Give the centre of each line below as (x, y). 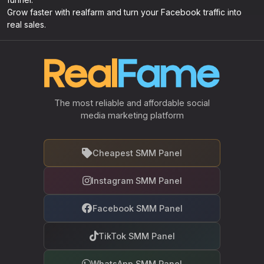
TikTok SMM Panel (136, 236)
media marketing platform (132, 115)
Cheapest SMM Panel (137, 153)
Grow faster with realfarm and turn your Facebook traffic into (124, 12)
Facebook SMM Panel (137, 208)
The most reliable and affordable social (132, 103)
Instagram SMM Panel (136, 181)
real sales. (27, 24)
